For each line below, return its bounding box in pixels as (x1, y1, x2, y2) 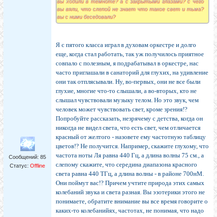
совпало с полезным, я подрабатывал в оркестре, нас (56, 60, 199, 67)
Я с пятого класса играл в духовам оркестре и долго (56, 41, 196, 49)
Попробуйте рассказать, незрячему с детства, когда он (56, 115, 203, 123)
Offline (30, 163, 45, 169)
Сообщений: (9, 154, 40, 160)
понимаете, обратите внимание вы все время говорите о (56, 198, 208, 205)
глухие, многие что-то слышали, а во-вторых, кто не (56, 87, 197, 95)
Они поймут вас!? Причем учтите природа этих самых (56, 179, 204, 187)
